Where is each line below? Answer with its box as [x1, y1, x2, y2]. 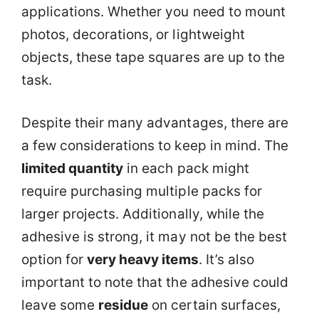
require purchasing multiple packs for [21, 183, 262, 199]
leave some [21, 297, 99, 313]
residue [98, 297, 149, 313]
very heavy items [87, 251, 199, 268]
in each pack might [123, 160, 249, 177]
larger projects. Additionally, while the [21, 206, 264, 222]
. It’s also [198, 251, 254, 268]
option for [21, 251, 88, 268]
